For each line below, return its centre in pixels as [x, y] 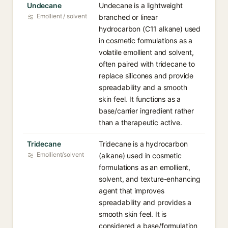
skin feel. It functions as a [140, 99]
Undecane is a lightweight [141, 5]
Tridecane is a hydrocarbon [143, 144]
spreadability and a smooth [143, 87]
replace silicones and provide [146, 76]
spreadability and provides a [145, 202]
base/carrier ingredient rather [146, 111]
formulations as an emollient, [145, 167]
